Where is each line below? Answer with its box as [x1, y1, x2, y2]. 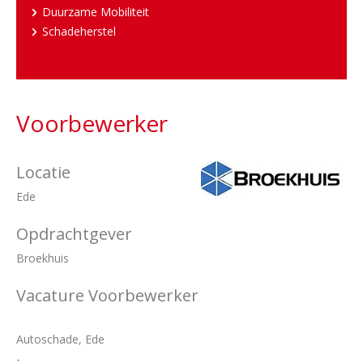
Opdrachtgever [16, 223, 132, 245]
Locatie [16, 161, 70, 183]
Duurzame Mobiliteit [42, 4, 149, 19]
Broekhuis [16, 250, 69, 266]
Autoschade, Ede [16, 331, 105, 347]
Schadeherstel [42, 23, 116, 39]
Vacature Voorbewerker [16, 284, 199, 306]
